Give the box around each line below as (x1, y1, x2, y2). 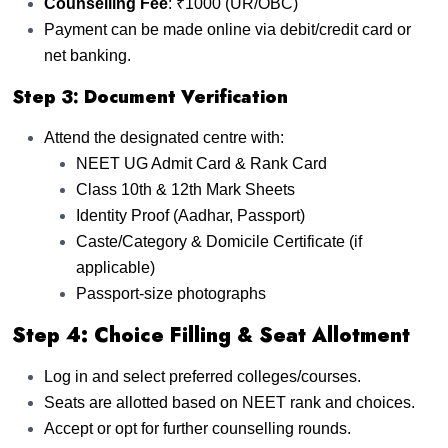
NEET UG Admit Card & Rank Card (76, 154, 327, 172)
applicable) (76, 258, 155, 276)
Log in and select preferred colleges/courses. (44, 367, 361, 385)
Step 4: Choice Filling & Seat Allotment (12, 320, 410, 350)
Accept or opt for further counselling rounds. (44, 419, 351, 437)
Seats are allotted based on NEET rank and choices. (44, 393, 415, 411)
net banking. (44, 46, 131, 64)
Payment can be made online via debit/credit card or (44, 20, 411, 38)
